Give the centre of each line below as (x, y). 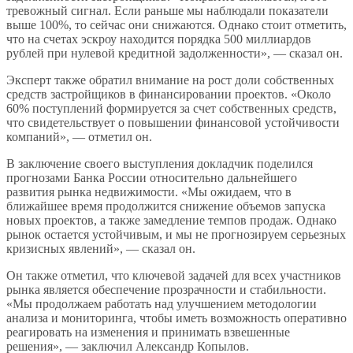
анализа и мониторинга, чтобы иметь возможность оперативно (176, 318)
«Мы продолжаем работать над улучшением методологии (162, 303)
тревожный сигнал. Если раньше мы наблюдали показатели (167, 10)
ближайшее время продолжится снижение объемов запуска (166, 206)
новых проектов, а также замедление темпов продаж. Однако (171, 220)
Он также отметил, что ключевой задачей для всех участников (174, 275)
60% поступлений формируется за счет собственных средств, (171, 108)
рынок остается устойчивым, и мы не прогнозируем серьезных (176, 234)
